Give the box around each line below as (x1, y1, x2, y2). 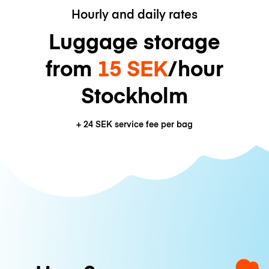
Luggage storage (49, 26, 220, 56)
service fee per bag (112, 118, 193, 130)
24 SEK (83, 118, 112, 130)
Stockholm (81, 80, 188, 110)
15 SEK (97, 53, 168, 83)
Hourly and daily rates (71, 5, 198, 22)
